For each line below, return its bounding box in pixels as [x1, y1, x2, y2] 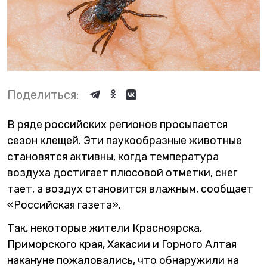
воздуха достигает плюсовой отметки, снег [7, 166, 237, 179]
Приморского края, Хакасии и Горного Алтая [7, 237, 237, 251]
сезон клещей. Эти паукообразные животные [7, 133, 242, 147]
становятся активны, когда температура [7, 150, 219, 163]
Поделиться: [7, 87, 79, 102]
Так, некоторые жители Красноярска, [7, 221, 202, 235]
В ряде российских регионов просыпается [7, 117, 228, 131]
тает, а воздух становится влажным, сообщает [7, 182, 253, 195]
